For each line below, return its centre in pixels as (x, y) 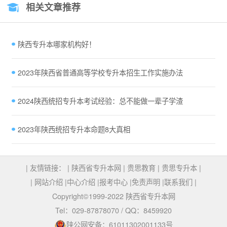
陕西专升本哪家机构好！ (56, 44)
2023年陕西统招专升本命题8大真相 (74, 129)
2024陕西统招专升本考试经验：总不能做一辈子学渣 (100, 101)
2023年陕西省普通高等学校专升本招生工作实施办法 (100, 73)
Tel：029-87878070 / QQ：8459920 (113, 211)
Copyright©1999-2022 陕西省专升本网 (113, 196)
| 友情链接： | (49, 168)
